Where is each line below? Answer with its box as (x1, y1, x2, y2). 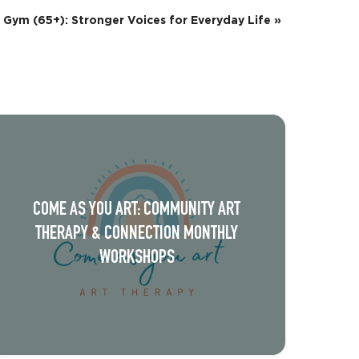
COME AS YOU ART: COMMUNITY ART (33, 196, 241, 216)
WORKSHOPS (99, 244, 175, 264)
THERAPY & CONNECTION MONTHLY (35, 220, 239, 240)
